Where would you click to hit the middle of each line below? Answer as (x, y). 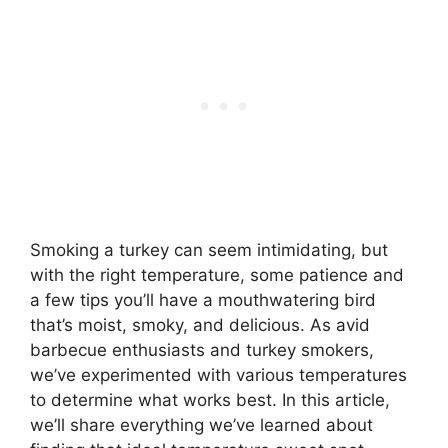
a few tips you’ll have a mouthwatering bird (203, 299)
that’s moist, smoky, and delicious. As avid (200, 324)
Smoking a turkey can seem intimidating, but (209, 249)
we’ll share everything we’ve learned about (201, 424)
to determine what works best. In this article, (210, 399)
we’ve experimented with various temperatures (218, 374)
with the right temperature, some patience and (217, 274)
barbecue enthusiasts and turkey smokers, (202, 349)
